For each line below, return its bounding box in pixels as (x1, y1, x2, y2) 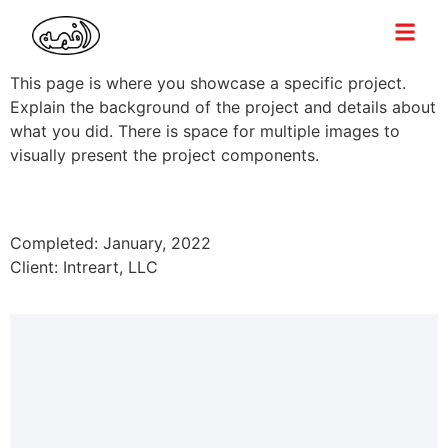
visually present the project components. (10, 145, 319, 165)
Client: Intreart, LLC (10, 257, 158, 278)
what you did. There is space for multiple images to (10, 121, 400, 141)
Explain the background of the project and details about (10, 97, 436, 117)
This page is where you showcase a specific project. (10, 73, 406, 93)
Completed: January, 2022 (10, 233, 211, 254)
